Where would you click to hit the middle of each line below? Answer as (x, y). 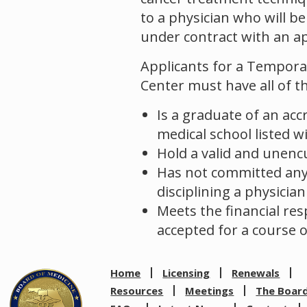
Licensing (186, 273)
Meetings (210, 291)
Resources (137, 291)
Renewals (256, 273)
